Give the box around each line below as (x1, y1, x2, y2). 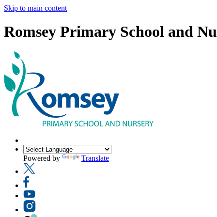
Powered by (23, 154, 62, 162)
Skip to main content (4, 4, 67, 12)
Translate (81, 154, 109, 162)
